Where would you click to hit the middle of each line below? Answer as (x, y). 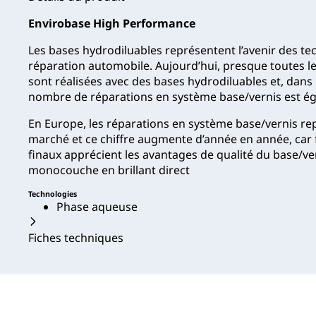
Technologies (53, 194)
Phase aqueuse (97, 206)
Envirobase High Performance (112, 23)
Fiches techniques (76, 237)
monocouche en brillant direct (109, 170)
